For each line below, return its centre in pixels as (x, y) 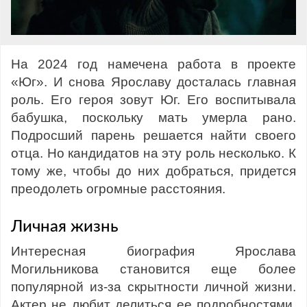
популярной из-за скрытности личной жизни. (153, 286)
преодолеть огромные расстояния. (118, 189)
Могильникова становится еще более (153, 269)
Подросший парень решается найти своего (153, 136)
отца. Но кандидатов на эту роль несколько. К (153, 153)
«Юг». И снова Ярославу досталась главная (153, 82)
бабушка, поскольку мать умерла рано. (153, 118)
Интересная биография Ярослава (153, 251)
